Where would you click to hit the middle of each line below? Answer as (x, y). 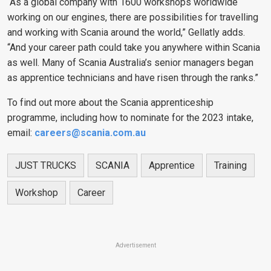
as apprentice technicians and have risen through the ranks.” (133, 78)
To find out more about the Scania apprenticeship (110, 103)
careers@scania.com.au (90, 133)
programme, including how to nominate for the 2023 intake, (130, 118)
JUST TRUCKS (46, 166)
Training (230, 166)
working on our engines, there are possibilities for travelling (133, 18)
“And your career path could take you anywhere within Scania (134, 48)
